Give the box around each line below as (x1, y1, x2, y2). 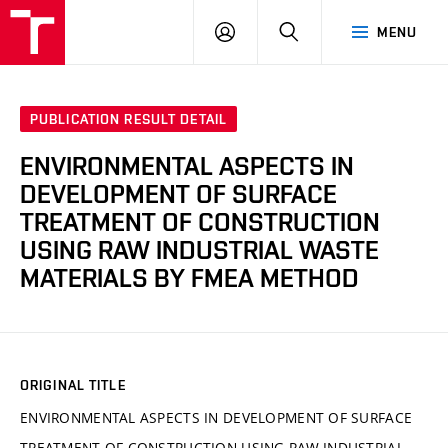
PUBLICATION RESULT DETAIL (30, 111, 227, 128)
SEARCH (298, 23, 353, 39)
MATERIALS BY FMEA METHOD (20, 263, 359, 294)
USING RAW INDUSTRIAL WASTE (20, 235, 379, 266)
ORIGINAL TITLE (20, 376, 126, 393)
